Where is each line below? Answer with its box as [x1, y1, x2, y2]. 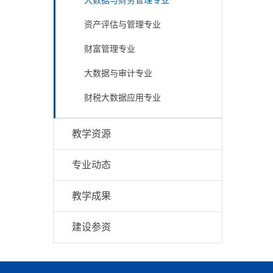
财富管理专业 [84, 44, 135, 54]
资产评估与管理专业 [84, 20, 161, 29]
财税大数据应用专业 [84, 93, 161, 102]
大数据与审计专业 [84, 69, 152, 78]
